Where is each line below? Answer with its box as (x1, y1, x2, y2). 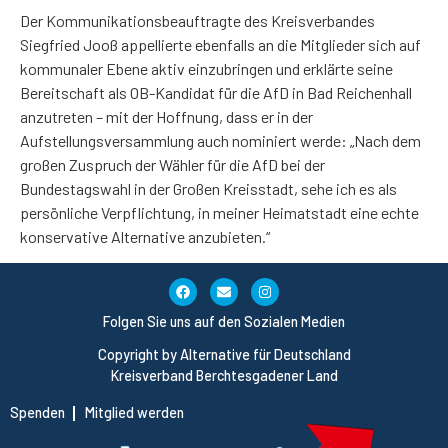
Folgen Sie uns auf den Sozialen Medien (103, 312, 345, 330)
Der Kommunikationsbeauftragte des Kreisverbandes (20, 10, 375, 30)
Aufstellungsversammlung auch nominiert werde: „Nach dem (20, 130, 421, 150)
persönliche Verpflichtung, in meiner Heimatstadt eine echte (20, 202, 419, 222)
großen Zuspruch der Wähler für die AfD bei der (20, 154, 325, 174)
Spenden (10, 403, 65, 421)
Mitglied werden (85, 403, 184, 421)
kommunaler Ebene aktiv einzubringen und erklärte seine (20, 58, 393, 78)
